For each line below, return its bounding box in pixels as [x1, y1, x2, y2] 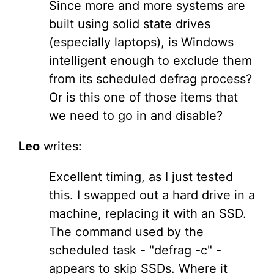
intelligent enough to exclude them [49, 53, 252, 68]
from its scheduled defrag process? [49, 72, 252, 87]
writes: [40, 139, 82, 154]
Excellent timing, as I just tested [49, 169, 233, 185]
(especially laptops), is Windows [49, 35, 234, 50]
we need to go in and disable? [49, 108, 223, 124]
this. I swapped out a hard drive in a [49, 188, 255, 203]
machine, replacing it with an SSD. [49, 206, 246, 221]
